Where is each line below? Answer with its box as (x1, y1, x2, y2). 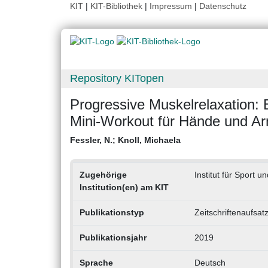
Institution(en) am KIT (79, 182, 169, 193)
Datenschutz (199, 1, 246, 11)
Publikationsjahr (79, 233, 147, 243)
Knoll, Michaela (118, 135, 181, 145)
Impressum (150, 1, 192, 11)
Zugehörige (79, 170, 127, 180)
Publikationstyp (79, 208, 144, 218)
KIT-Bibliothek (90, 1, 145, 11)
